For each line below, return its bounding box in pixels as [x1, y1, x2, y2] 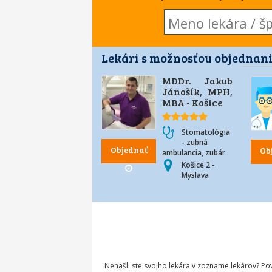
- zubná [182, 137, 208, 148]
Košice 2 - [182, 160, 215, 170]
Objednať [110, 144, 148, 155]
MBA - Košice [162, 96, 223, 109]
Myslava [182, 170, 209, 180]
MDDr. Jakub [162, 74, 233, 87]
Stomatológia [182, 127, 230, 137]
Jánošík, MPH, [162, 85, 233, 98]
